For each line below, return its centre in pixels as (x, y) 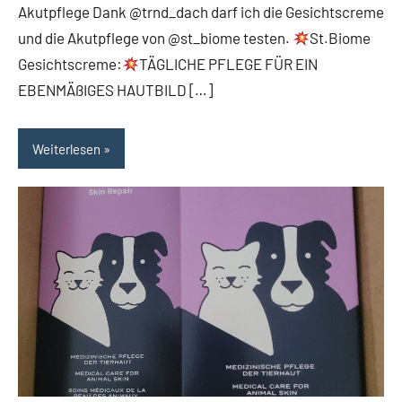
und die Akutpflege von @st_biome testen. (155, 38)
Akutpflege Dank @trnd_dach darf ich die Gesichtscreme (201, 12)
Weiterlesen (66, 149)
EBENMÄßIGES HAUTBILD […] (115, 90)
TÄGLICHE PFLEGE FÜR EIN (229, 64)
